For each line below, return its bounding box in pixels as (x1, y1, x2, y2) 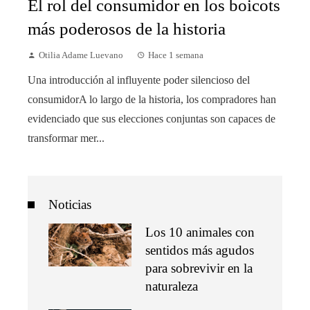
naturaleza (145, 278, 198, 293)
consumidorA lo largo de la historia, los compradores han (28, 93, 276, 105)
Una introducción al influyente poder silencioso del (28, 73, 250, 86)
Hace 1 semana (148, 50, 203, 60)
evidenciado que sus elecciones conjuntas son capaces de (28, 112, 275, 125)
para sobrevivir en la (145, 260, 253, 275)
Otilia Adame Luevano (39, 50, 123, 60)
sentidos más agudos (145, 242, 254, 257)
